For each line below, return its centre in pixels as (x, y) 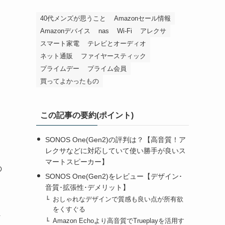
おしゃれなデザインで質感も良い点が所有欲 (118, 199)
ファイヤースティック (114, 56)
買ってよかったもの (70, 81)
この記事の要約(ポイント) (87, 115)
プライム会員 (107, 68)
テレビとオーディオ (117, 43)
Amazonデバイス (65, 31)
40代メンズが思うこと (73, 18)
